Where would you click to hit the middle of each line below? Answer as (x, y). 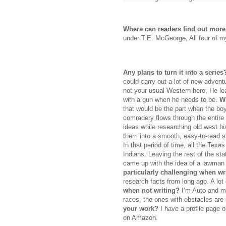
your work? (141, 208)
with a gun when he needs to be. (171, 99)
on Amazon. (140, 217)
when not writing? (151, 190)
